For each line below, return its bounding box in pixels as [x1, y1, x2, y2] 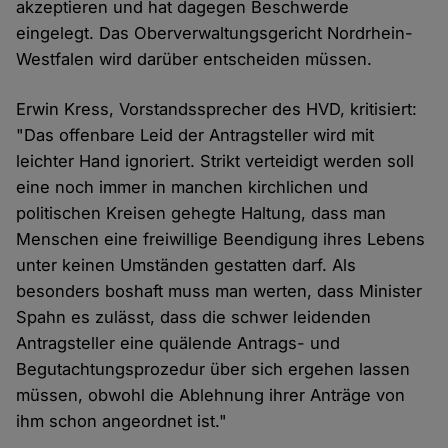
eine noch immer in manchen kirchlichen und [16, 177, 369, 198]
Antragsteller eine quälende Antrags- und [16, 333, 341, 354]
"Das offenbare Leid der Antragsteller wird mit [16, 125, 375, 146]
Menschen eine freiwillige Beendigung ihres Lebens [16, 229, 426, 250]
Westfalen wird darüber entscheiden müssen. [16, 49, 373, 70]
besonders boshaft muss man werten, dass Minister [16, 281, 423, 302]
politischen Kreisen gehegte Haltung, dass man [16, 203, 387, 224]
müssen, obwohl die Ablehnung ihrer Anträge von [16, 385, 406, 406]
